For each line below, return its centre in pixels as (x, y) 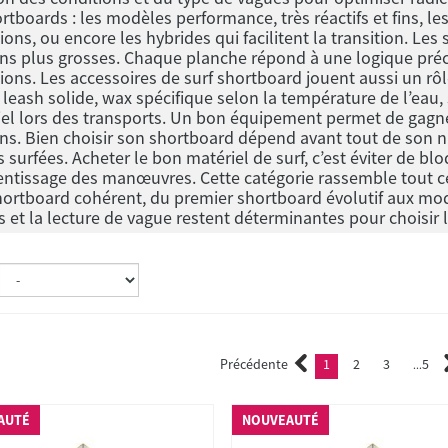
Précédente (253, 364)
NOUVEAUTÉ (281, 420)
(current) (357, 366)
